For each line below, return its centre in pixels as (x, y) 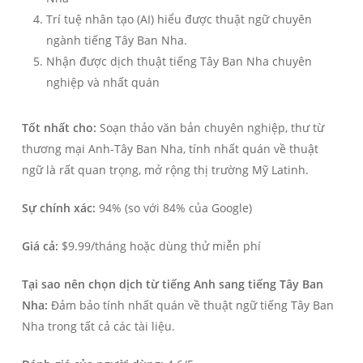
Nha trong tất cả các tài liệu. (98, 327)
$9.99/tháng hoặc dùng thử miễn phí (159, 246)
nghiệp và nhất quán (102, 83)
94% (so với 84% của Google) (173, 208)
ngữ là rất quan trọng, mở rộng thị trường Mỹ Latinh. (165, 170)
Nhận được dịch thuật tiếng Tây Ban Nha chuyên (179, 62)
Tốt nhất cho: (59, 128)
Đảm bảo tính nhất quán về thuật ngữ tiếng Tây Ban (190, 305)
